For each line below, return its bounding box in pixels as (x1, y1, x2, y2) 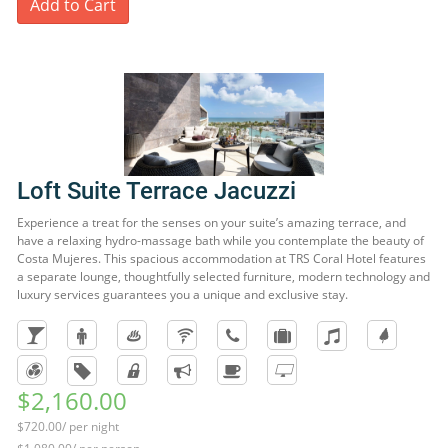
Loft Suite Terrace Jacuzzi (17, 177, 296, 205)
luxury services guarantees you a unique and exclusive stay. (17, 286, 348, 303)
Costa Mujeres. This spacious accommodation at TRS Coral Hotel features (17, 250, 426, 267)
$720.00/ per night (17, 418, 119, 435)
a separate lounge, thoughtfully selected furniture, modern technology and (17, 268, 430, 285)
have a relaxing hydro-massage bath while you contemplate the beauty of (17, 232, 424, 249)
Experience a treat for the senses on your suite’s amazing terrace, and (17, 214, 406, 231)
